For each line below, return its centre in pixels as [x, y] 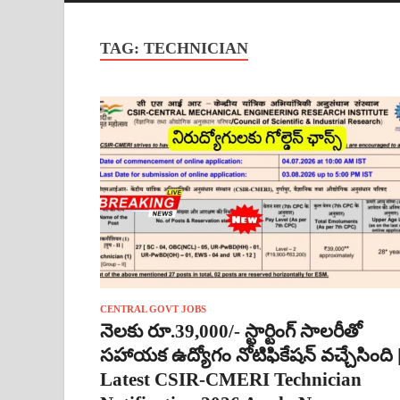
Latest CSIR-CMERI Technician [231, 379]
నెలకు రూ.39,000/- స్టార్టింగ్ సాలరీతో [231, 331]
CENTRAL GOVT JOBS [153, 308]
